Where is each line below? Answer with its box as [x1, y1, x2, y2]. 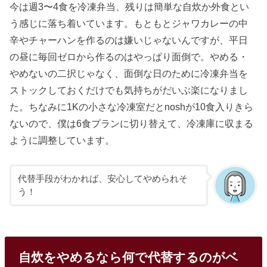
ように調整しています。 [10, 135, 115, 146]
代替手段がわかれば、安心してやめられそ [17, 173, 188, 184]
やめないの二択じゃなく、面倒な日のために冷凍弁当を [10, 68, 249, 79]
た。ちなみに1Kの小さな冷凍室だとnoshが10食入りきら [10, 101, 254, 113]
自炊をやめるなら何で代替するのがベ [18, 250, 238, 264]
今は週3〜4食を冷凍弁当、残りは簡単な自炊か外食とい [10, 1, 250, 13]
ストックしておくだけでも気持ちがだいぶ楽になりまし [10, 85, 249, 96]
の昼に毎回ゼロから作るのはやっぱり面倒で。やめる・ [10, 51, 249, 63]
